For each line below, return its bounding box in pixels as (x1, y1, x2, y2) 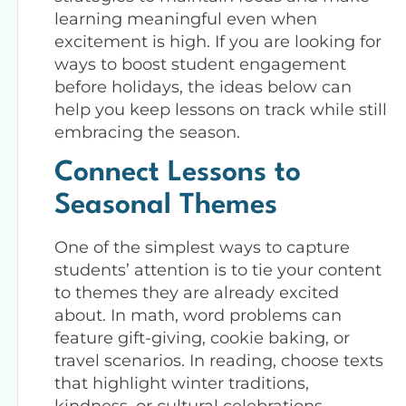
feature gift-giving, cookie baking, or (54, 327, 350, 348)
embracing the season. (54, 121, 240, 142)
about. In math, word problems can (54, 304, 342, 325)
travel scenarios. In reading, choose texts (54, 350, 383, 371)
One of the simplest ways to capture (54, 237, 350, 257)
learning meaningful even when (54, 8, 317, 29)
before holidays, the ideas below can (54, 76, 352, 97)
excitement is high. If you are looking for (54, 31, 382, 52)
